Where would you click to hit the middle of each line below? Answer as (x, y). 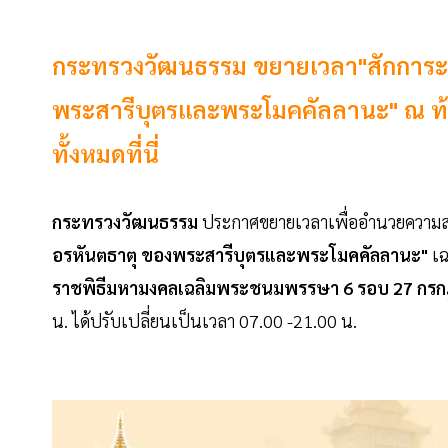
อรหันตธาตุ (94, 255)
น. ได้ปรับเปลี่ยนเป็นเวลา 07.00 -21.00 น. (204, 321)
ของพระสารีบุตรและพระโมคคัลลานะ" (286, 255)
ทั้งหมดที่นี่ (105, 153)
